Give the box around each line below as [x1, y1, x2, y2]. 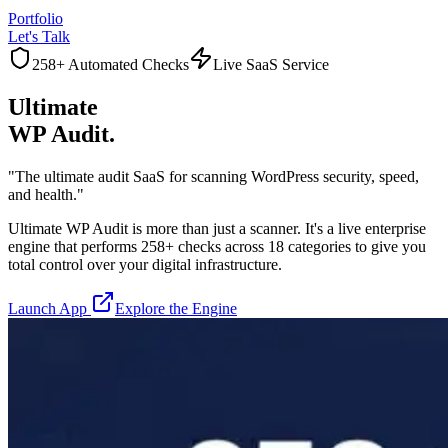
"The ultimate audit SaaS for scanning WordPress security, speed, [8, 167, 419, 185]
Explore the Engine [115, 299, 237, 317]
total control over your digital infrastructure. [8, 255, 282, 273]
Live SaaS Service [213, 56, 329, 73]
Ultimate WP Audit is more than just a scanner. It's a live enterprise [8, 219, 426, 237]
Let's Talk [8, 28, 70, 45]
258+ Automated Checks [32, 56, 189, 73]
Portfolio [8, 10, 63, 27]
